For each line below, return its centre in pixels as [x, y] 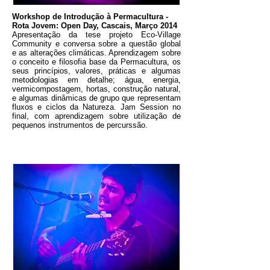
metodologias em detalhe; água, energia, [96, 80]
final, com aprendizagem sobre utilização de [96, 116]
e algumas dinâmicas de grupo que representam [96, 98]
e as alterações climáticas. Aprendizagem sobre [96, 53]
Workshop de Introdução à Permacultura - [90, 17]
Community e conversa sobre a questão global [96, 44]
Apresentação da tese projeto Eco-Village [96, 35]
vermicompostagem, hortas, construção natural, [96, 89]
